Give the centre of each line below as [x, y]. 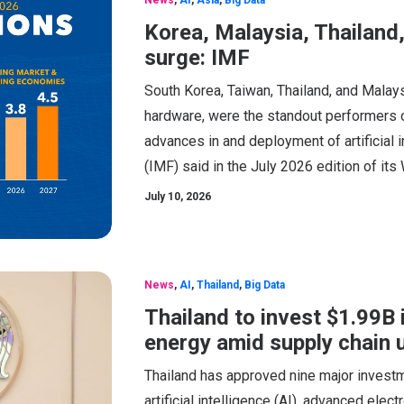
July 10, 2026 [178, 196]
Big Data [265, 285]
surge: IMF [197, 57]
